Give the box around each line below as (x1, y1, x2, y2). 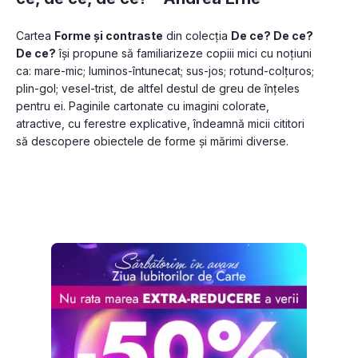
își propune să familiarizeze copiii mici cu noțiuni (56, 46, 312, 61)
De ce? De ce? (231, 29, 313, 43)
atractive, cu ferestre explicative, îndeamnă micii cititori (16, 117, 304, 131)
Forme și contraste (54, 29, 163, 43)
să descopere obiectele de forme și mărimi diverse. (16, 134, 288, 149)
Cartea (16, 29, 54, 43)
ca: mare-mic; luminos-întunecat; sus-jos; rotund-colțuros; (16, 64, 314, 78)
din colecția (163, 29, 231, 43)
